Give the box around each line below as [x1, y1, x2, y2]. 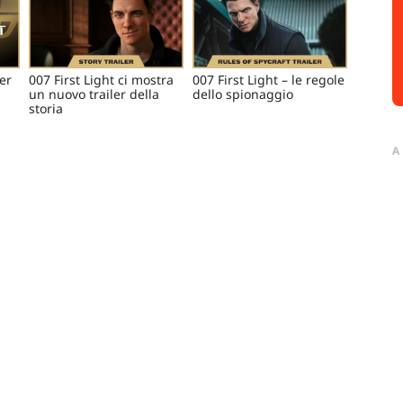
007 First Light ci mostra [29, 71, 174, 89]
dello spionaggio [193, 85, 293, 103]
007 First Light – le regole [193, 71, 345, 89]
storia [29, 100, 63, 118]
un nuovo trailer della [29, 85, 159, 103]
